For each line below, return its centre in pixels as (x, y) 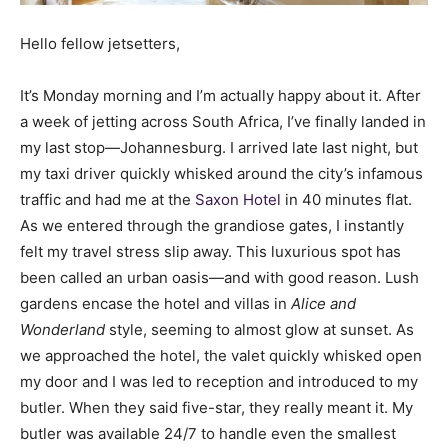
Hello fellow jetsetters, (100, 44)
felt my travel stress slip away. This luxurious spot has (210, 252)
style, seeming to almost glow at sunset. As (259, 330)
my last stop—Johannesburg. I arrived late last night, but (219, 148)
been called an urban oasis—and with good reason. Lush (219, 278)
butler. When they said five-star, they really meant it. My (216, 408)
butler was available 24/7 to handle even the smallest (208, 434)
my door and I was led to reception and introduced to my (219, 382)
